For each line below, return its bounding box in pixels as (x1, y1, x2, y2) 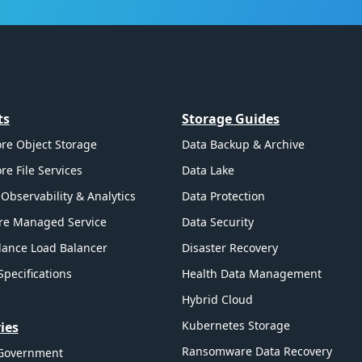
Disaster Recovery (182, 239, 279, 255)
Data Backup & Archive (182, 136, 305, 152)
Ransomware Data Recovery (182, 343, 333, 359)
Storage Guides (182, 109, 280, 128)
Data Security (182, 213, 255, 229)
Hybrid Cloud (182, 291, 254, 307)
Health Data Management (182, 265, 322, 281)
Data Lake (182, 162, 235, 178)
